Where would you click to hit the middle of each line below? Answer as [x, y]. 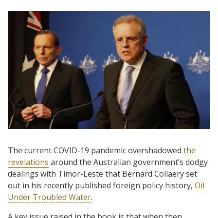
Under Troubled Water [49, 197]
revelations [28, 162]
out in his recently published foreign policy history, [101, 185]
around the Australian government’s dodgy [128, 162]
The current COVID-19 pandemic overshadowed [96, 150]
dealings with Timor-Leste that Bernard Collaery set [102, 173]
